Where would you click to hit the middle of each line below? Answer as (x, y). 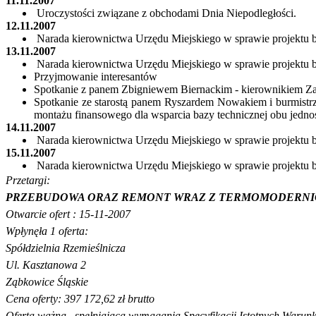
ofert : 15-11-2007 (90, 214)
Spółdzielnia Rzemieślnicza (66, 248)
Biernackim (206, 90)
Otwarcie (28, 214)
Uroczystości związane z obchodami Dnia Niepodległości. (166, 13)
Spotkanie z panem (78, 90)
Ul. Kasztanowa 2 (46, 265)
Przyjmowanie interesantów (96, 77)
